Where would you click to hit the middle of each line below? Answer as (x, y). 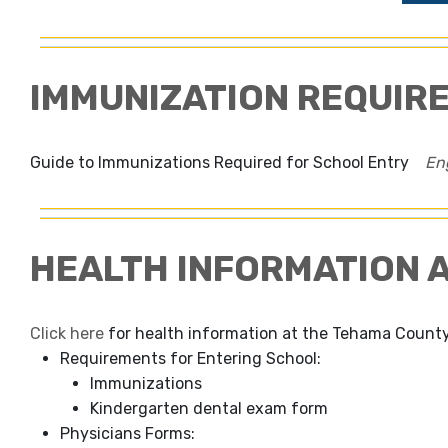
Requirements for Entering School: (190, 359)
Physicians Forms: (127, 434)
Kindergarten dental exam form (209, 409)
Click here (67, 334)
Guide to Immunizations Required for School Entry (227, 163)
